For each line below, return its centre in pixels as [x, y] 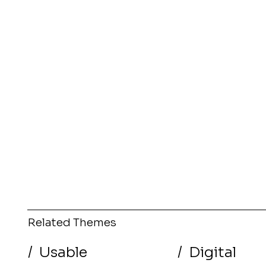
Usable [63, 252]
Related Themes [72, 222]
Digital [213, 252]
